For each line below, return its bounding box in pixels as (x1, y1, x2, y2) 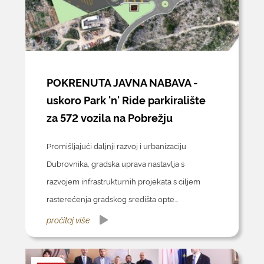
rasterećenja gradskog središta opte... (46, 193, 178, 204)
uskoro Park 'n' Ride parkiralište (46, 93, 206, 107)
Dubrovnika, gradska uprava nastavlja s (46, 158, 184, 169)
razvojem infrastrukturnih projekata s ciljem (46, 176, 200, 187)
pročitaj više (46, 214, 90, 226)
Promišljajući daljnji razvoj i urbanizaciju (46, 140, 186, 151)
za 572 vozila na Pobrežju (46, 110, 173, 125)
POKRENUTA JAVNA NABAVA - (46, 75, 198, 90)
